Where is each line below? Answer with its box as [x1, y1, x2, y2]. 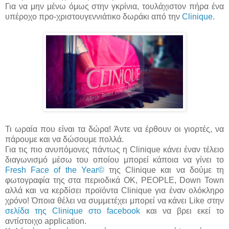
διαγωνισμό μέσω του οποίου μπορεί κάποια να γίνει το [5, 155, 224, 165]
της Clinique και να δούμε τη [104, 166, 224, 175]
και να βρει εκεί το [140, 207, 224, 216]
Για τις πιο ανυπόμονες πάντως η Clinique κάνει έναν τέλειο [5, 145, 224, 154]
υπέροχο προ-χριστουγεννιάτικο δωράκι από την [5, 12, 182, 21]
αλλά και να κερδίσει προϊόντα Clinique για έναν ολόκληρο [5, 186, 224, 195]
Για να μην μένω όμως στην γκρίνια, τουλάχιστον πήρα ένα [5, 2, 224, 11]
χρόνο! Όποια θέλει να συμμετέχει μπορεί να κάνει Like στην [5, 196, 224, 205]
